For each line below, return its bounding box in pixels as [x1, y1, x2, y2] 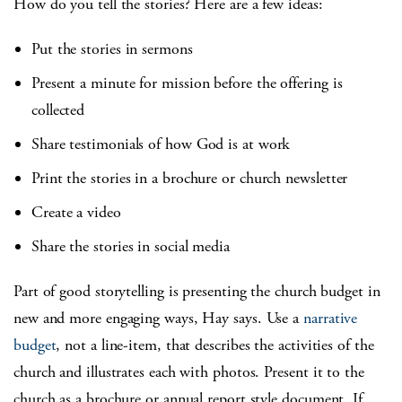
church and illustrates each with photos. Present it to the [13, 361, 364, 382]
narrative [303, 307, 358, 328]
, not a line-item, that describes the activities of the [56, 334, 374, 355]
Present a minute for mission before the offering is [31, 72, 343, 93]
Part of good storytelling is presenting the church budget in [13, 280, 380, 301]
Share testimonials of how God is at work [31, 133, 291, 154]
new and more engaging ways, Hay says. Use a [13, 307, 304, 328]
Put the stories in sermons [31, 38, 193, 59]
